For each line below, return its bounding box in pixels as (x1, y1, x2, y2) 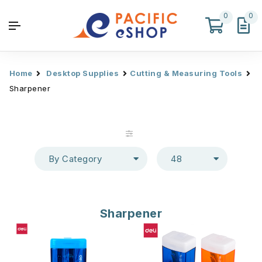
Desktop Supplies (46, 68, 119, 78)
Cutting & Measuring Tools (130, 68, 243, 78)
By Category (48, 153, 102, 164)
